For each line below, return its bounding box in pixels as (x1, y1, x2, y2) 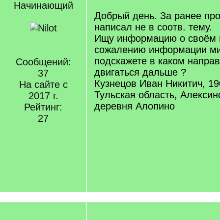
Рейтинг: (24, 102, 62, 112)
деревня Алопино (94, 101, 175, 111)
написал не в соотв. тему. (94, 22, 212, 32)
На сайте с (19, 79, 68, 90)
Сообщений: (15, 56, 71, 67)
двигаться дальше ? (94, 67, 186, 78)
